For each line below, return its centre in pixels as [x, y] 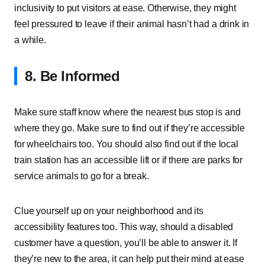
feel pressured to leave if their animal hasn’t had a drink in [132, 24]
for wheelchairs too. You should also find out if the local [126, 144]
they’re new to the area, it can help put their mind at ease [129, 259]
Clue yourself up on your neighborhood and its [109, 211]
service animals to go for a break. [82, 176]
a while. [30, 40]
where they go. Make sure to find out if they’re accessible [130, 128]
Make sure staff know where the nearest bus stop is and [127, 112]
